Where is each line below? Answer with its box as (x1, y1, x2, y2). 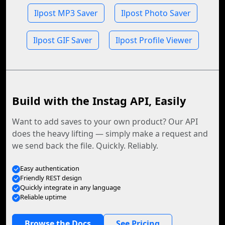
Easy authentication (20, 164, 79, 173)
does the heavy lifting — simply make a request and (12, 128, 208, 139)
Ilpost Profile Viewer (115, 35, 192, 46)
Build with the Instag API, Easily (12, 93, 186, 108)
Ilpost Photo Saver (121, 8, 191, 19)
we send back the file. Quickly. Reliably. (12, 140, 158, 151)
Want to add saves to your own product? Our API (12, 116, 198, 127)
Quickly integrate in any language (20, 183, 121, 192)
